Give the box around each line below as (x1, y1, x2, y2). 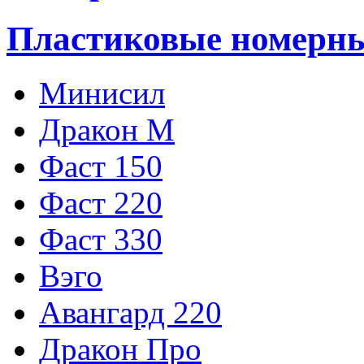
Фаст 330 (39, 221, 162, 257)
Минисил (39, 75, 165, 110)
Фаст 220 (39, 184, 162, 220)
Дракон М (39, 111, 175, 147)
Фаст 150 (39, 148, 162, 184)
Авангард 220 (39, 294, 222, 330)
